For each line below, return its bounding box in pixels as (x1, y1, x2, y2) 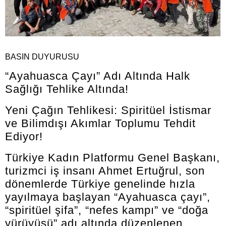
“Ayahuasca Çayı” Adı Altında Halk (5, 70, 190, 83)
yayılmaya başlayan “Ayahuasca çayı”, (5, 191, 210, 204)
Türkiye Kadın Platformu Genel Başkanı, (5, 151, 220, 164)
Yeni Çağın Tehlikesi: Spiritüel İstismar (5, 104, 211, 117)
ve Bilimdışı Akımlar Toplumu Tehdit (5, 117, 196, 130)
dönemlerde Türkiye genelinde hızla (5, 178, 195, 191)
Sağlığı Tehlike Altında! (5, 83, 129, 96)
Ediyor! (5, 130, 43, 143)
